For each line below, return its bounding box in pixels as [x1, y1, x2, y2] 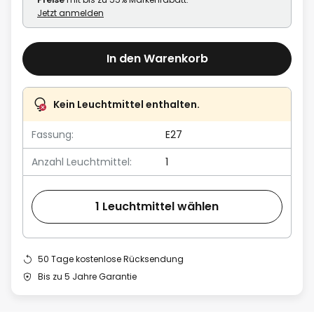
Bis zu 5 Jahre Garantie [38, 270, 137, 282]
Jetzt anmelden [37, 6, 104, 19]
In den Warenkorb [106, 50, 208, 67]
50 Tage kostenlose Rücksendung [38, 252, 184, 265]
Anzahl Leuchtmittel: [32, 154, 132, 169]
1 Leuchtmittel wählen [95, 198, 219, 215]
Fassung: [32, 127, 74, 142]
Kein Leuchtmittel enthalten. [53, 97, 200, 111]
